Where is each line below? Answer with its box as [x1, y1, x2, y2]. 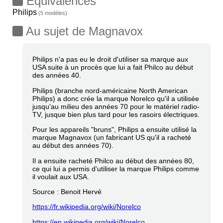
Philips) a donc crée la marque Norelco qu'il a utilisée [32, 94, 199, 103]
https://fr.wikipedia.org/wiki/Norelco [32, 203, 141, 211]
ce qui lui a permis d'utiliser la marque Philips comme [32, 164, 199, 173]
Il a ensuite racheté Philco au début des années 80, [32, 156, 194, 165]
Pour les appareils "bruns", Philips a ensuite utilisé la [32, 125, 197, 134]
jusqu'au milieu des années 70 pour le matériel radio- [32, 102, 200, 111]
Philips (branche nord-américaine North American [32, 86, 188, 95]
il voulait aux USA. [32, 172, 89, 181]
